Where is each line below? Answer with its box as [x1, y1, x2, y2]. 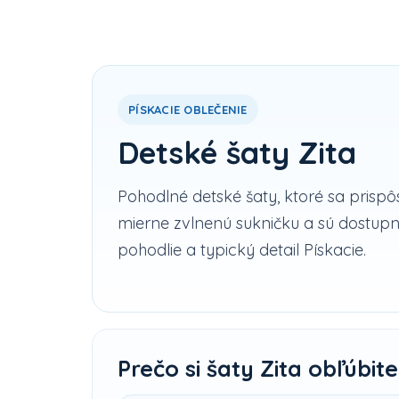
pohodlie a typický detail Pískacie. [118, 239, 366, 260]
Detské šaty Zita [118, 133, 356, 172]
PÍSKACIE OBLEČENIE [128, 102, 248, 117]
